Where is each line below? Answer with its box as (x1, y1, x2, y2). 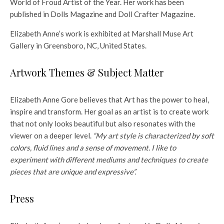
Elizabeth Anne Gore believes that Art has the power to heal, (10, 94, 209, 104)
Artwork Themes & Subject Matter (10, 65, 163, 79)
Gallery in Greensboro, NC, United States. (10, 40, 146, 50)
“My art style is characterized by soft (93, 130, 214, 140)
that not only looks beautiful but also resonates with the (10, 118, 195, 128)
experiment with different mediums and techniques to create (10, 154, 208, 164)
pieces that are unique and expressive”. (10, 166, 136, 176)
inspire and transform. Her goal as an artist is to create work (10, 106, 208, 116)
